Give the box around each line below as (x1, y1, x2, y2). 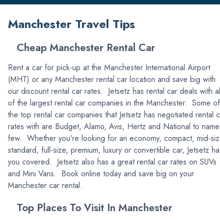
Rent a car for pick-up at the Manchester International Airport (8, 62, 210, 74)
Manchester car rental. (8, 180, 82, 192)
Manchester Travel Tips (8, 15, 135, 33)
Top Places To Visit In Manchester (8, 200, 172, 216)
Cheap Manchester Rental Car (8, 40, 155, 55)
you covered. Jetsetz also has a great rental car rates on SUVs (8, 156, 217, 168)
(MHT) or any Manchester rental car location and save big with (8, 74, 216, 85)
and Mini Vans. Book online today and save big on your (8, 168, 194, 180)
